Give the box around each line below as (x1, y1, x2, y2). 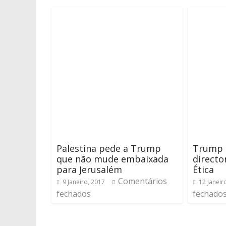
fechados (56, 188, 91, 199)
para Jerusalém (56, 163, 122, 176)
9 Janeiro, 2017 (63, 178, 105, 186)
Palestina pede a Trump (56, 142, 161, 154)
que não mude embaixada (56, 153, 168, 165)
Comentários (118, 176, 167, 187)
